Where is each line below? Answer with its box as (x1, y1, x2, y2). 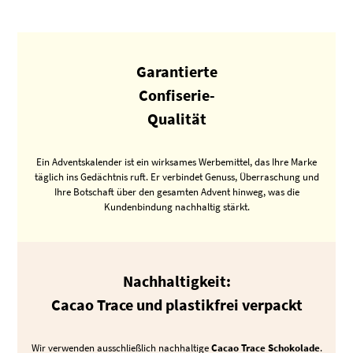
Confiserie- (138, 85, 215, 106)
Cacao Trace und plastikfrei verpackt (50, 294, 303, 314)
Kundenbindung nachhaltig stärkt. (103, 200, 250, 214)
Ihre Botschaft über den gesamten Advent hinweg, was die (54, 185, 299, 199)
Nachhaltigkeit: (122, 270, 231, 291)
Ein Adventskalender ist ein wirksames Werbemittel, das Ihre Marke (36, 155, 317, 169)
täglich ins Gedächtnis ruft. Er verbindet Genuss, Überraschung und (34, 170, 319, 184)
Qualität (147, 109, 206, 129)
